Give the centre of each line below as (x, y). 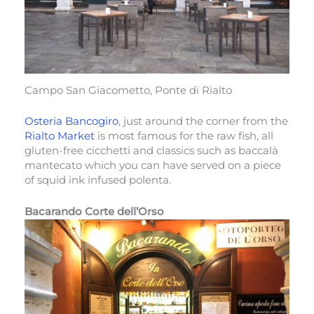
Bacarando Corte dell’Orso (94, 211)
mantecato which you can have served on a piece (153, 166)
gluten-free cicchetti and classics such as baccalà (151, 151)
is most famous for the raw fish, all (184, 136)
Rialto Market (60, 136)
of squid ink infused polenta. (99, 180)
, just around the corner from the (203, 122)
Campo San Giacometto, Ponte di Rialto (128, 91)
